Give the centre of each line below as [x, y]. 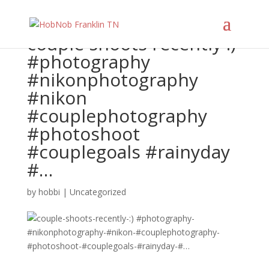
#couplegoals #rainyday [128, 152]
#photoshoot [83, 134]
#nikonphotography [112, 80]
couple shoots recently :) [131, 44]
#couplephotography [117, 116]
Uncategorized [98, 192]
